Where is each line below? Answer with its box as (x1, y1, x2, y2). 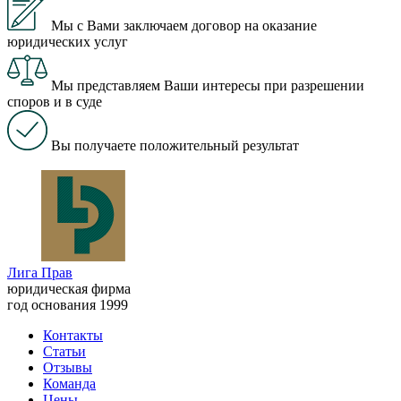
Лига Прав (7, 264, 73, 280)
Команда (43, 375, 96, 391)
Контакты (43, 327, 103, 343)
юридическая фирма (7, 280, 131, 296)
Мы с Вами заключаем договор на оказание (51, 17, 317, 33)
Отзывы (43, 359, 92, 375)
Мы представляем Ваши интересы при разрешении (51, 77, 364, 93)
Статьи (43, 343, 86, 359)
